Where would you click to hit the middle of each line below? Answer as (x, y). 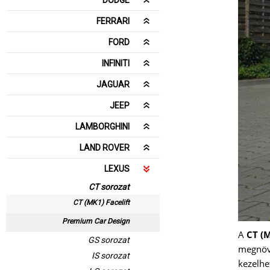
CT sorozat (109, 187)
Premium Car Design (96, 221)
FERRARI (113, 21)
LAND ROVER (105, 148)
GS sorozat (109, 240)
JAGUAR (113, 84)
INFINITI (116, 63)
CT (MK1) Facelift (101, 202)
